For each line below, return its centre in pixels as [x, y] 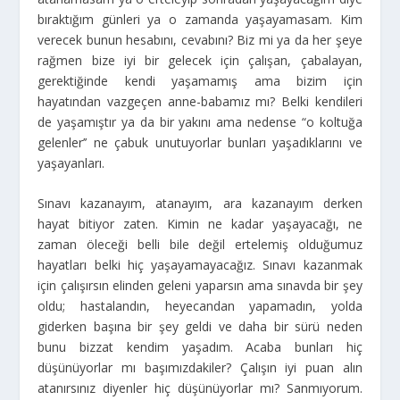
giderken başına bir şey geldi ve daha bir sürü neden [200, 327]
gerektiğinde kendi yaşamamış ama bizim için [200, 80]
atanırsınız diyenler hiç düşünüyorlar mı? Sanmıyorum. [200, 388]
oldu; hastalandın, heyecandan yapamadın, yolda [200, 306]
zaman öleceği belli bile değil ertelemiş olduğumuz [200, 245]
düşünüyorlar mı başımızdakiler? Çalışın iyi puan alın [200, 368]
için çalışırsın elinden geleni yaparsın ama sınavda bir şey [200, 286]
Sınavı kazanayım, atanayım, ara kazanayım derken [200, 204]
